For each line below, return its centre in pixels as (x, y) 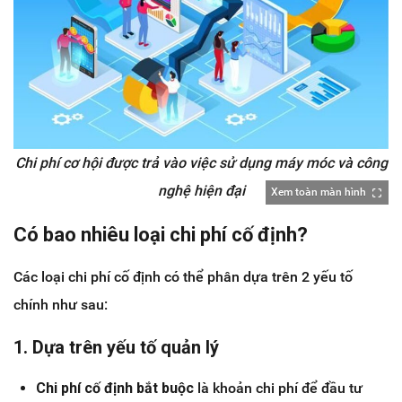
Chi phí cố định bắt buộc (115, 389)
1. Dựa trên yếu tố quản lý (116, 348)
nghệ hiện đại (201, 191)
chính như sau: (61, 305)
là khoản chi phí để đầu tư (278, 389)
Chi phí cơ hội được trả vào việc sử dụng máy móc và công (201, 163)
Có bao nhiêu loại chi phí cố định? (161, 235)
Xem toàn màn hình (319, 192)
